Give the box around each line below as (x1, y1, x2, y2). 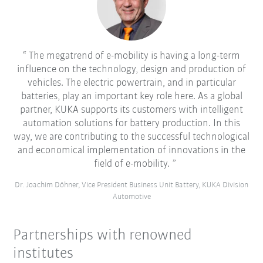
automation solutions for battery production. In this (23, 117, 240, 129)
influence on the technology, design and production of (17, 63, 246, 75)
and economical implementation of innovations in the (18, 144, 245, 156)
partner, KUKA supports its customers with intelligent (20, 104, 243, 116)
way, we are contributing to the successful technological (14, 131, 249, 143)
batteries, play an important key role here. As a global (21, 90, 242, 102)
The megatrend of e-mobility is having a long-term (26, 50, 240, 62)
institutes (13, 245, 74, 262)
